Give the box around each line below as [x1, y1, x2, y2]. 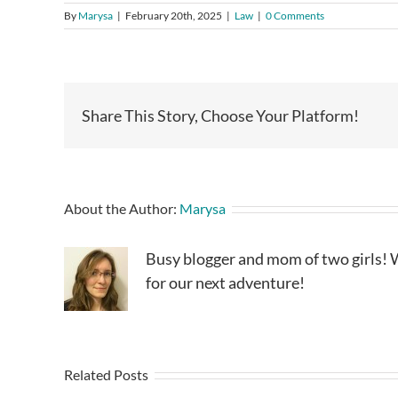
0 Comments [266, 8, 324, 22]
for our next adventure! [146, 272, 305, 292]
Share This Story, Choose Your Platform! [82, 105, 359, 125]
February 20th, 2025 [125, 8, 222, 22]
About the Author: [64, 199, 179, 217]
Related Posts [64, 365, 148, 383]
